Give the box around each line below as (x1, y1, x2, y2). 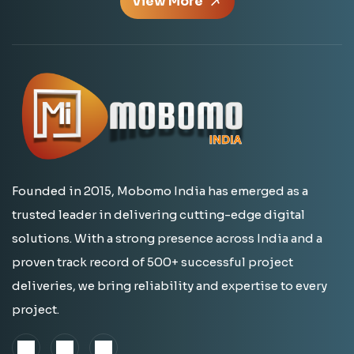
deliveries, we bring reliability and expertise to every (12, 278, 327, 294)
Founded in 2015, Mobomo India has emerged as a (12, 183, 308, 199)
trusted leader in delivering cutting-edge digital (12, 207, 305, 223)
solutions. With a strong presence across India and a (12, 231, 322, 247)
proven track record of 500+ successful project (12, 254, 293, 270)
